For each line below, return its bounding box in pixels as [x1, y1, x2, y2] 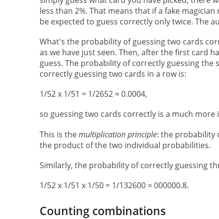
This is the [39, 129, 79, 140]
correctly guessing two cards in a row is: [39, 68, 186, 79]
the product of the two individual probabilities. [39, 139, 211, 151]
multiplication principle [78, 129, 157, 140]
